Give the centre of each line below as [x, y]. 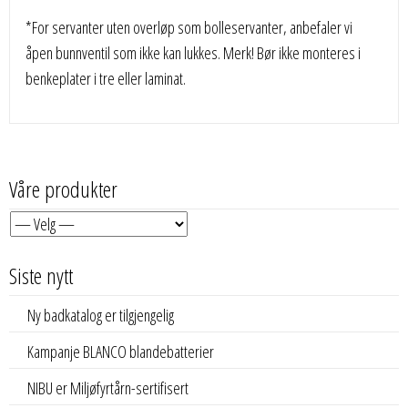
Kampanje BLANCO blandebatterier [121, 352]
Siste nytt [41, 276]
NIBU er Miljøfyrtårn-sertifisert [108, 388]
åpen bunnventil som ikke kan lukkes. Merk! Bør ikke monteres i [194, 52]
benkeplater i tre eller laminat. [106, 78]
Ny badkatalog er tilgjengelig [101, 316]
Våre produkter [63, 189]
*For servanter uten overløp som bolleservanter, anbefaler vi [189, 27]
